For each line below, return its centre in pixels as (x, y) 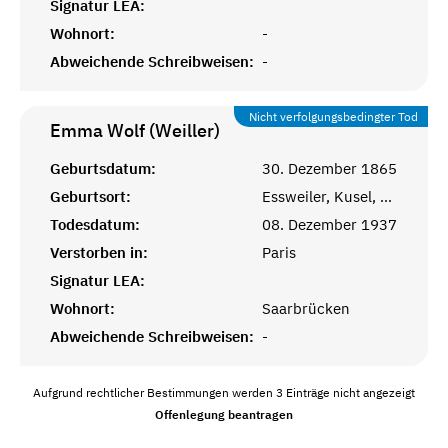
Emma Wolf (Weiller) (135, 130)
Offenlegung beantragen (224, 414)
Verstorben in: (99, 252)
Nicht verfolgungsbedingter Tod (333, 116)
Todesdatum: (95, 224)
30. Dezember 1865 (329, 168)
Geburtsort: (90, 196)
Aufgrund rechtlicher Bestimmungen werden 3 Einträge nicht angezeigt (224, 392)
